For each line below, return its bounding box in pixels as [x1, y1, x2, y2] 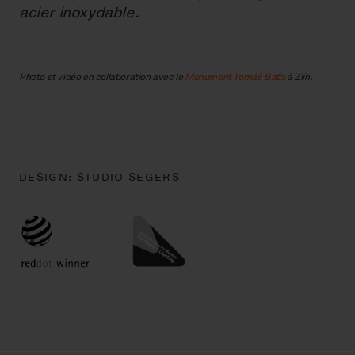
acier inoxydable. [19, 2, 139, 23]
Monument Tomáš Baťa [185, 71, 285, 84]
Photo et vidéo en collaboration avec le [19, 71, 185, 84]
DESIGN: [19, 170, 77, 185]
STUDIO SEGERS [76, 170, 180, 185]
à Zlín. [284, 71, 313, 84]
